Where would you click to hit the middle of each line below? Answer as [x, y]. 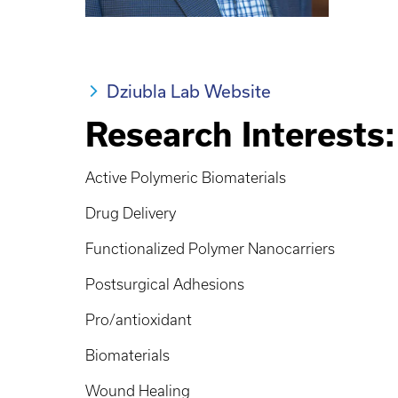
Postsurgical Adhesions [165, 285]
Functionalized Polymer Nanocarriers [210, 249]
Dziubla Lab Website [189, 92]
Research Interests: [240, 135]
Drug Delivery [131, 214]
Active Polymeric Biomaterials [186, 178]
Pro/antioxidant [140, 320]
